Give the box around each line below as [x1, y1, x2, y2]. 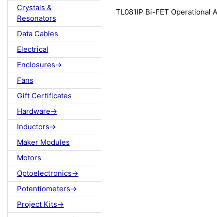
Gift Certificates [16, 91, 72, 101]
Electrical [16, 45, 48, 54]
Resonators [16, 14, 56, 23]
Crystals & [16, 3, 52, 13]
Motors [16, 153, 41, 163]
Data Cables [16, 29, 58, 39]
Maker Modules [16, 138, 70, 147]
